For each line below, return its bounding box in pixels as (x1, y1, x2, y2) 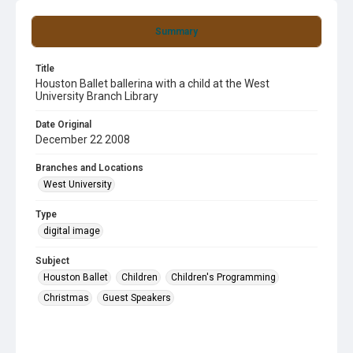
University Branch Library (35, 90, 158, 102)
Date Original (35, 119, 91, 130)
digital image (43, 225, 100, 236)
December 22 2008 (35, 133, 130, 146)
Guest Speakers (102, 292, 171, 303)
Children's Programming (171, 272, 276, 283)
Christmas (43, 292, 89, 303)
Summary (155, 26, 198, 37)
